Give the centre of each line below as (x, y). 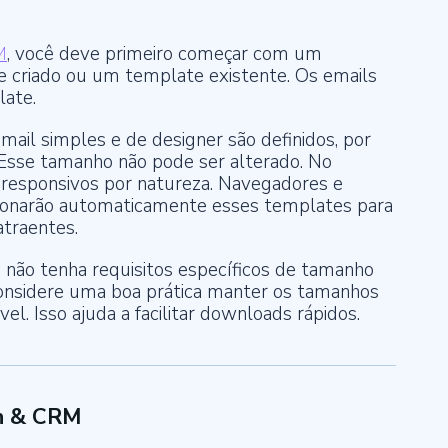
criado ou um (68, 76)
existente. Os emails (293, 76)
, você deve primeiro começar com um (164, 54)
